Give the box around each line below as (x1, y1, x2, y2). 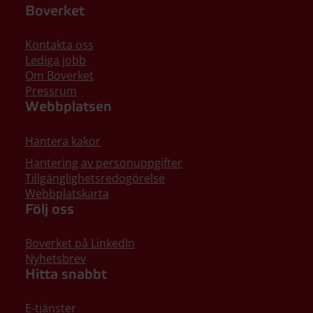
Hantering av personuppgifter (25, 155, 182, 170)
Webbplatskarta (25, 186, 109, 201)
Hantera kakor (25, 133, 101, 149)
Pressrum (25, 83, 77, 99)
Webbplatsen (25, 99, 112, 116)
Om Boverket (25, 68, 94, 83)
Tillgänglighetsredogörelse (25, 170, 165, 186)
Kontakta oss (25, 37, 94, 52)
